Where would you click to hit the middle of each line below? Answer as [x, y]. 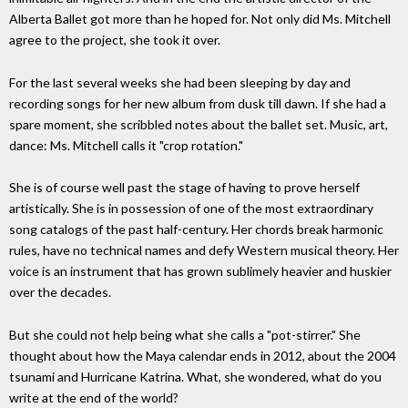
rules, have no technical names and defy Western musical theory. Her [204, 250]
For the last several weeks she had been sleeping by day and [180, 82]
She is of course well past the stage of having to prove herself [184, 188]
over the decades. [60, 292]
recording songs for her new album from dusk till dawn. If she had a [198, 103]
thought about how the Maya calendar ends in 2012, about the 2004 [203, 356]
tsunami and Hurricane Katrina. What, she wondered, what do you [195, 377]
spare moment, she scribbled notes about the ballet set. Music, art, [199, 124]
